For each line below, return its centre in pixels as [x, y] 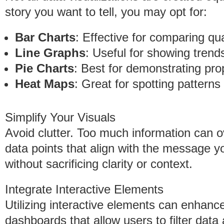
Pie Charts [44, 68]
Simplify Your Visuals [60, 117]
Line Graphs [50, 53]
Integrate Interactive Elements [84, 189]
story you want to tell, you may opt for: [106, 12]
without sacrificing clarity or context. [99, 164]
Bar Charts [45, 37]
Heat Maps [45, 84]
